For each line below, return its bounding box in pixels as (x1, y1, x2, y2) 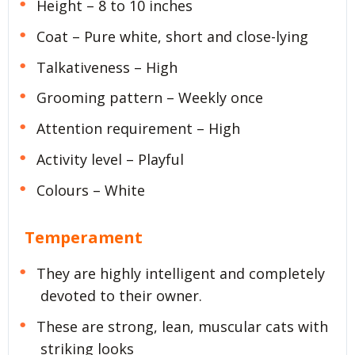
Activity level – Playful (36, 150, 184, 170)
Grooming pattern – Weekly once (36, 88, 263, 108)
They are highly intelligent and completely (36, 263, 325, 283)
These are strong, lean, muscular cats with (36, 316, 328, 336)
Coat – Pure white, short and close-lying (36, 26, 308, 46)
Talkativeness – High (36, 57, 177, 77)
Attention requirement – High (36, 119, 240, 139)
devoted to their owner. (40, 285, 202, 305)
